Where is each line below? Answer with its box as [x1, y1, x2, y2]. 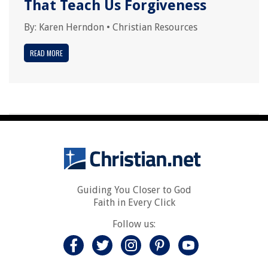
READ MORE [30, 48, 63, 58]
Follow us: [112, 218, 156, 230]
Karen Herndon [39, 22, 104, 33]
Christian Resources [112, 22, 197, 33]
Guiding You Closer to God [77, 184, 191, 196]
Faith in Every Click [93, 197, 175, 208]
